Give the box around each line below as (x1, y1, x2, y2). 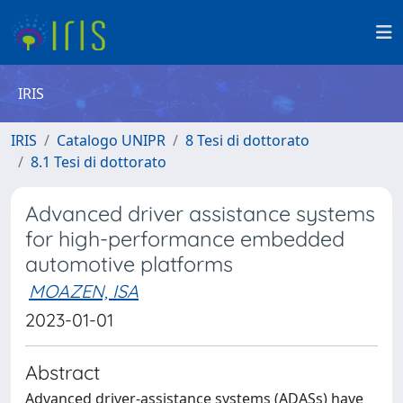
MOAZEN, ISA (29, 280, 139, 302)
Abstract (25, 360, 100, 384)
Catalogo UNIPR (57, 130, 166, 150)
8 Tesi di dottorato (185, 130, 309, 150)
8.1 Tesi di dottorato (31, 152, 166, 172)
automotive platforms (25, 251, 233, 277)
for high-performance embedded (25, 226, 345, 252)
